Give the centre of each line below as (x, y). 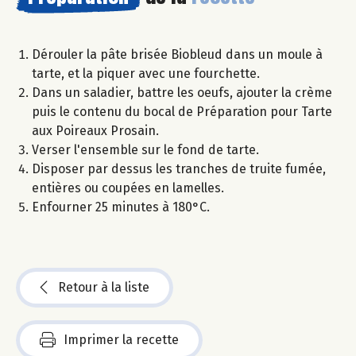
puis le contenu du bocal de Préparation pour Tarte (182, 111)
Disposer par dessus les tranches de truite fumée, (179, 168)
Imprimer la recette (121, 339)
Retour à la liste (104, 287)
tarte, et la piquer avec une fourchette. (146, 73)
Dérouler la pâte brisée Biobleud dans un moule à (177, 54)
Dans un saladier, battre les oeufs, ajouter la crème (182, 92)
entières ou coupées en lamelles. (128, 188)
